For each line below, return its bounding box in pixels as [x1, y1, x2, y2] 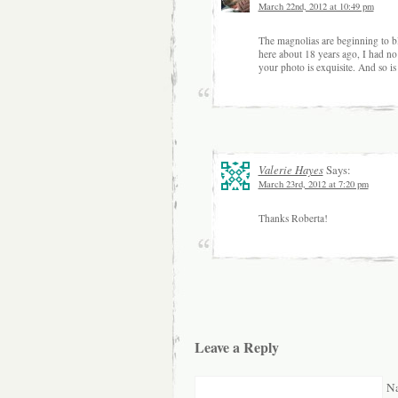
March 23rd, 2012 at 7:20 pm [258, 177, 369, 190]
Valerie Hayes [258, 161, 323, 177]
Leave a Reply [194, 337, 279, 358]
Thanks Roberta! [258, 211, 328, 225]
